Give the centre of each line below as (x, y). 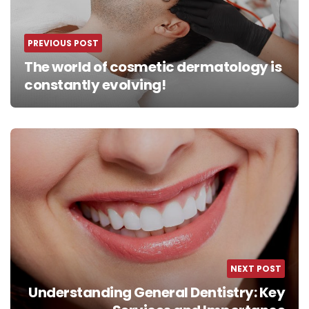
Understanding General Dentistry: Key (157, 292)
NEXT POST (256, 268)
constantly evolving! (95, 85)
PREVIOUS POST (63, 43)
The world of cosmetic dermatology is (153, 67)
